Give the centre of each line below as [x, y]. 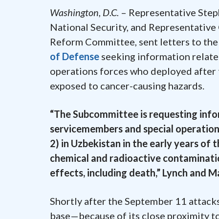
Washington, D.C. [84, 12]
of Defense [75, 56]
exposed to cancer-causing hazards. [127, 85]
